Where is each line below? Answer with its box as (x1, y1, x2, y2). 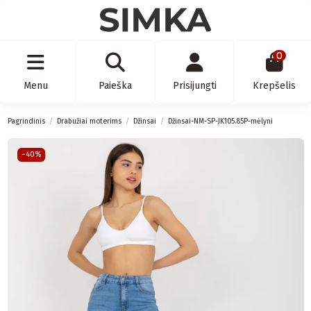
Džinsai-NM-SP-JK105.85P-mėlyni (167, 117, 273, 126)
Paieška (98, 80, 132, 92)
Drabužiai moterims (56, 117, 121, 126)
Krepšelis (253, 80, 296, 92)
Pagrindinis (7, 117, 45, 126)
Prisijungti (172, 80, 217, 92)
